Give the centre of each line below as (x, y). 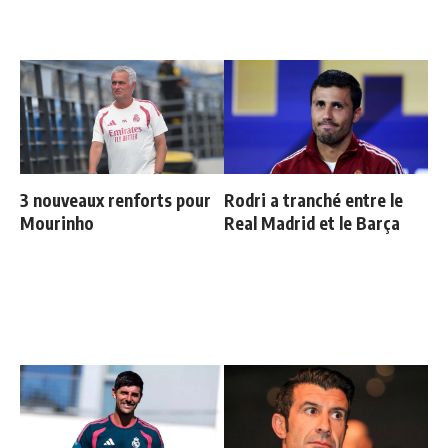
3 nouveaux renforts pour (115, 200)
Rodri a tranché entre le (313, 200)
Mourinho (57, 223)
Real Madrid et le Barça (312, 223)
